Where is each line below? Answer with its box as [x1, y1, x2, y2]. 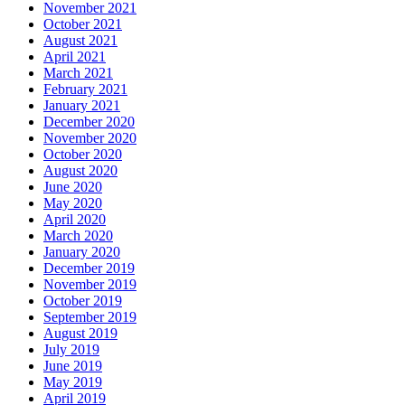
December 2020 [43, 113, 135, 129]
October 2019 [43, 292, 122, 308]
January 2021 [43, 97, 120, 113]
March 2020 [43, 227, 113, 243]
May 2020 [43, 194, 102, 211]
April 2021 [43, 48, 106, 64]
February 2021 [43, 80, 127, 97]
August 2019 [43, 325, 118, 341]
